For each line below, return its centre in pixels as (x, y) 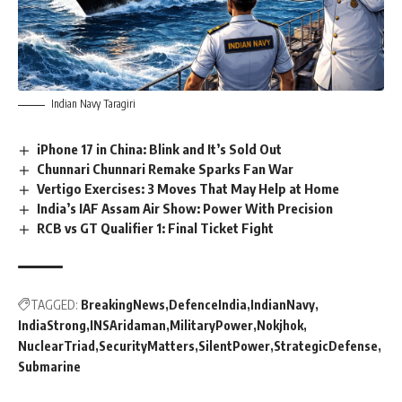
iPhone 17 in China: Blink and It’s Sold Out (160, 149)
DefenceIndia (208, 304)
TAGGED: (54, 304)
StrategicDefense (326, 345)
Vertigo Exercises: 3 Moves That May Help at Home (188, 189)
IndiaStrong (52, 325)
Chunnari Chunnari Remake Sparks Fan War (166, 169)
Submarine (49, 366)
